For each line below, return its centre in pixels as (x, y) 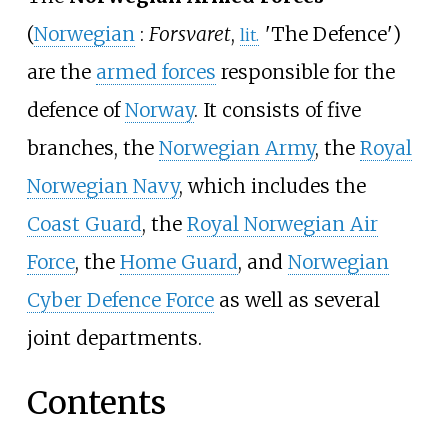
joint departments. (114, 337)
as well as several (296, 299)
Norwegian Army (236, 147)
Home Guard (178, 261)
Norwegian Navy (102, 185)
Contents (96, 403)
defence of (75, 109)
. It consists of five (277, 109)
